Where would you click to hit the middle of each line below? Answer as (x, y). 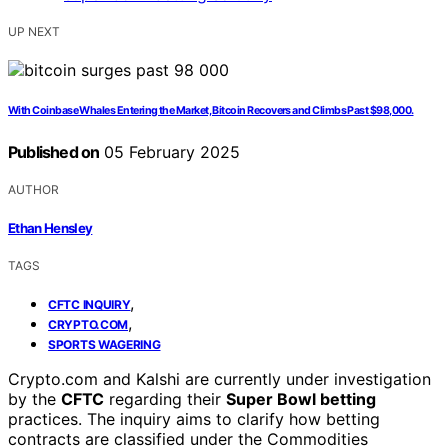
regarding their (165, 398)
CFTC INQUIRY (89, 304)
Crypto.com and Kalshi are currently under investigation (219, 378)
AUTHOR (33, 190)
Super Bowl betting (301, 398)
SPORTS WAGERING (104, 344)
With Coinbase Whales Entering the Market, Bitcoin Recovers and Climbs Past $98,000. (211, 111)
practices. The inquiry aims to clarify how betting (194, 418)
